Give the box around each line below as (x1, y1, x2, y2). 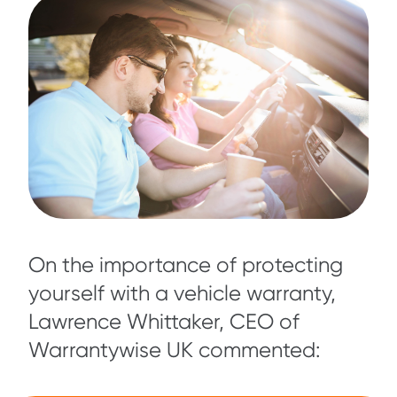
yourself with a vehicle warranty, (28, 280, 336, 306)
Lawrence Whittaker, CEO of (28, 308, 300, 334)
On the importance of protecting (28, 252, 343, 277)
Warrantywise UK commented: (28, 337, 321, 362)
